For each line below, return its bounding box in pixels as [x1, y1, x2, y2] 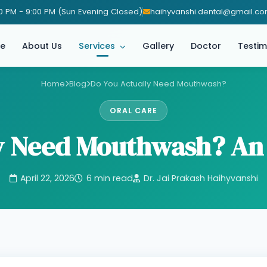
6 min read [86, 172, 133, 184]
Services [79, 39, 117, 52]
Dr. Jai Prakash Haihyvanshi [143, 172, 258, 184]
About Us [22, 39, 62, 52]
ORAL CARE [110, 105, 157, 116]
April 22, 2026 [20, 172, 74, 184]
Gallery [142, 39, 174, 52]
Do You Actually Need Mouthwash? [90, 78, 226, 89]
